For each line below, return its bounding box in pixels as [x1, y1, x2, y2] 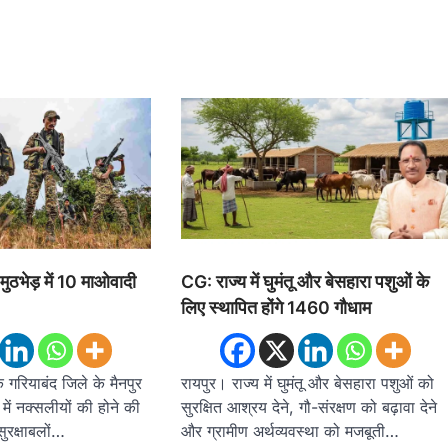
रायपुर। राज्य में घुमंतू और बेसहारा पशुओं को [181, 372, 435, 393]
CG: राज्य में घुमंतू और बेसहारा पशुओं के [181, 270, 430, 292]
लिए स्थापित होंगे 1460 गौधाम [181, 296, 372, 318]
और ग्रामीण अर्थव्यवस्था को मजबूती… [181, 420, 400, 441]
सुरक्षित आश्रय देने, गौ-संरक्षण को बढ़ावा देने [181, 396, 438, 417]
